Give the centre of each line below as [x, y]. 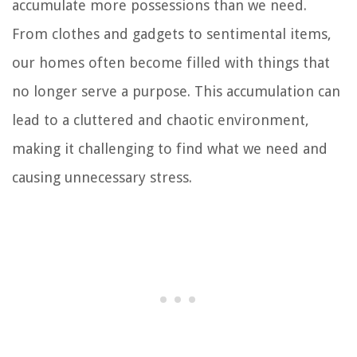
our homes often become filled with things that [171, 62]
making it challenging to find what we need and [170, 148]
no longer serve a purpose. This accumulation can [176, 91]
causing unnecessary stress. [102, 177]
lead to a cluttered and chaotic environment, [161, 120]
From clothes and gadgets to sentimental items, [172, 33]
